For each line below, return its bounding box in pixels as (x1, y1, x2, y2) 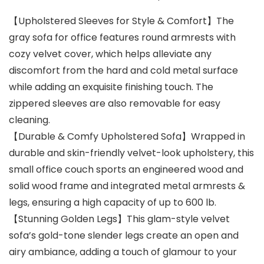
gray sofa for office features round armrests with (9, 31, 236, 45)
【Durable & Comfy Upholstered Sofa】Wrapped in (9, 130, 245, 144)
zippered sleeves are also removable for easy (9, 97, 220, 111)
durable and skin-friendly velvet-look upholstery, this (9, 146, 254, 160)
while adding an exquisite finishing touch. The (9, 80, 213, 94)
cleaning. (9, 113, 50, 127)
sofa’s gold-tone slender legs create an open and (9, 229, 239, 243)
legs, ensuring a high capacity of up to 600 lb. (9, 196, 216, 210)
